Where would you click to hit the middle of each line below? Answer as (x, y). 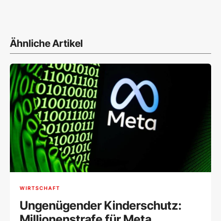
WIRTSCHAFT (40, 188)
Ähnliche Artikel (46, 43)
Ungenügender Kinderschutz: (101, 206)
